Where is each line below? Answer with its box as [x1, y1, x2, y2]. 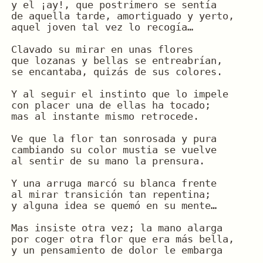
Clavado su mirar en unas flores [11, 43, 193, 55]
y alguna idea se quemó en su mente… [11, 200, 217, 211]
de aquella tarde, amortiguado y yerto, [11, 10, 234, 22]
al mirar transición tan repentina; [11, 188, 211, 200]
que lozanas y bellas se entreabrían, [11, 55, 222, 66]
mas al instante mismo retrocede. [11, 110, 199, 122]
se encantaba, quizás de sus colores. [11, 66, 222, 77]
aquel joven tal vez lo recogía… [11, 21, 193, 33]
